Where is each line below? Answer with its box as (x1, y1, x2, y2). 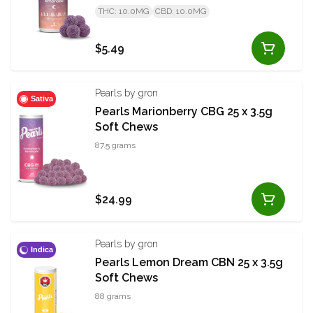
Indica (31, 245, 53, 254)
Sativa (31, 94, 53, 103)
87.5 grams (95, 140, 136, 151)
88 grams (95, 291, 131, 302)
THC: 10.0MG (98, 6, 150, 17)
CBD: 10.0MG (155, 6, 207, 17)
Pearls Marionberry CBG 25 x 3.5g (95, 105, 272, 119)
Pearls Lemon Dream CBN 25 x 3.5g (95, 256, 283, 270)
